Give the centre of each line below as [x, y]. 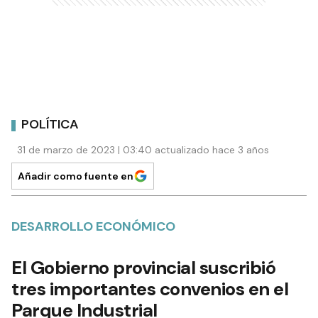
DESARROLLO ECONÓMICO [93, 226]
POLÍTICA [50, 125]
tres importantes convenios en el [150, 289]
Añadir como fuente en [76, 176]
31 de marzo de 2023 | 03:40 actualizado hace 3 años [143, 149]
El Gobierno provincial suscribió [143, 267]
